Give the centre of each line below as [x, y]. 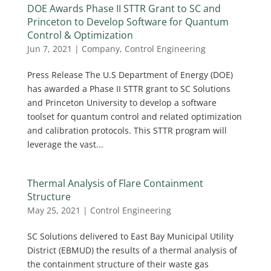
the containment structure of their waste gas [118, 264]
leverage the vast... [65, 144]
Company [100, 49]
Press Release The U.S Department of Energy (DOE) [130, 75]
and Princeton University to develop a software [122, 103]
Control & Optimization [80, 35]
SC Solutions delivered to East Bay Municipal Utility [130, 236]
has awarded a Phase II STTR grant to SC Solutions [129, 89]
